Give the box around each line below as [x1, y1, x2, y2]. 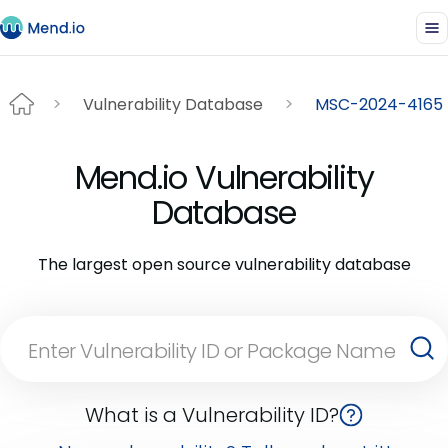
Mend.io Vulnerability [74, 155, 374, 200]
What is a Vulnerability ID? [85, 401, 339, 429]
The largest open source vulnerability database [37, 253, 411, 276]
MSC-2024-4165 [315, 92, 443, 116]
